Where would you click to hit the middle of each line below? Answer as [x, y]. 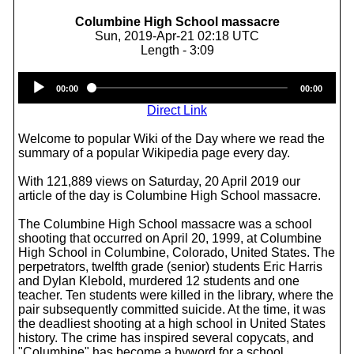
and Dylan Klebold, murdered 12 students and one [159, 281]
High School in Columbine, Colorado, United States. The [177, 252]
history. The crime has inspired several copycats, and [166, 338]
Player [195, 93]
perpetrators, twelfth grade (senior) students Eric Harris [170, 267]
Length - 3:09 [177, 50]
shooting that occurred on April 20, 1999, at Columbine [170, 238]
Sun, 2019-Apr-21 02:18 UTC [177, 36]
